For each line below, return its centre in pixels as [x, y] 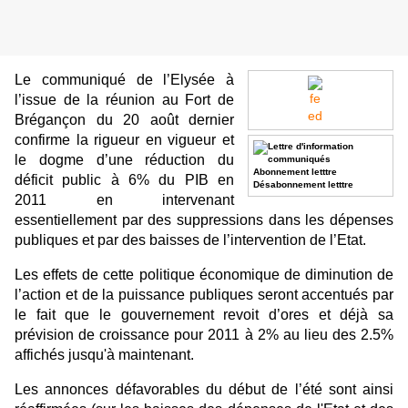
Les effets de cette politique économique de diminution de [204, 275]
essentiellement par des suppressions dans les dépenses [204, 220]
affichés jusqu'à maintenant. [106, 355]
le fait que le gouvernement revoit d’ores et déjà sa [204, 315]
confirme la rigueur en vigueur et [124, 140]
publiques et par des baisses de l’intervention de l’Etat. [192, 240]
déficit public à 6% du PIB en [124, 180]
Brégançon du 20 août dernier [124, 120]
